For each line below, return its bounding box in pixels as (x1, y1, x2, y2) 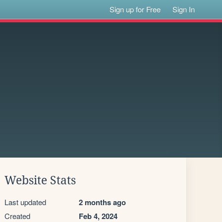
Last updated (4, 197, 46, 207)
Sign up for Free (110, 4, 161, 14)
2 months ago (79, 197, 126, 208)
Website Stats (4, 174, 76, 187)
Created (4, 211, 30, 221)
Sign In (172, 4, 195, 14)
